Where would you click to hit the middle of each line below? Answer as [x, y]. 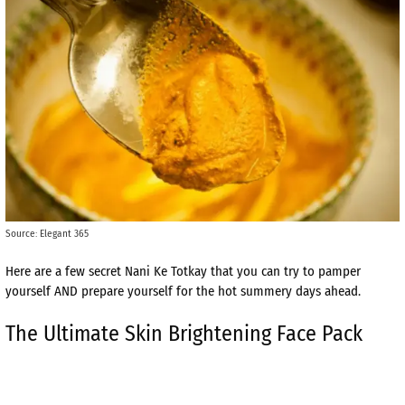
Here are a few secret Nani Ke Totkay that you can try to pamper [183, 271]
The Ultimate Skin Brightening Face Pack [184, 334]
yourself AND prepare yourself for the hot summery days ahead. [183, 291]
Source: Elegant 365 [47, 234]
